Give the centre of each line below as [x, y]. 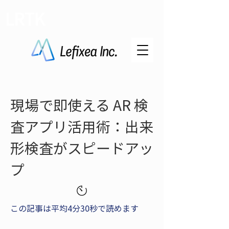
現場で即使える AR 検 [79, 105]
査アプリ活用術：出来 [82, 127]
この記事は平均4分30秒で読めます [74, 208]
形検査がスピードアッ [82, 148]
